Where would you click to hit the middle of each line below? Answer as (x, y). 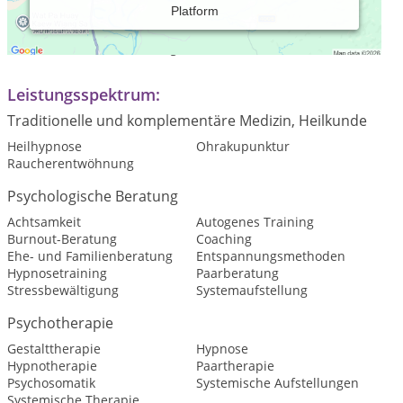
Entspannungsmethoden (270, 256)
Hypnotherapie (52, 366)
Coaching (224, 239)
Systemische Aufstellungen (277, 383)
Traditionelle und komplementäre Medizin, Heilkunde (187, 121)
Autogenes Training (255, 222)
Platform (194, 11)
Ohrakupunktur (242, 146)
